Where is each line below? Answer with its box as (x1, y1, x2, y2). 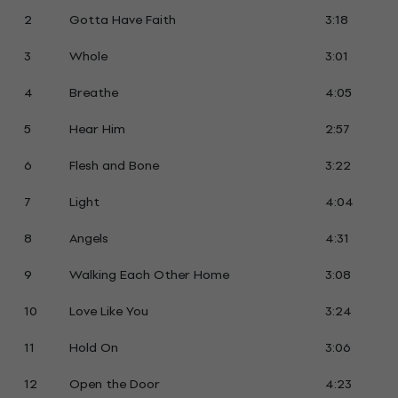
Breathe (68, 83, 118, 103)
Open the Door (68, 374, 160, 394)
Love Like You (68, 301, 148, 322)
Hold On (68, 338, 118, 358)
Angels (68, 228, 108, 249)
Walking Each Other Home (68, 265, 229, 285)
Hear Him (68, 119, 125, 139)
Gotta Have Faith (68, 10, 176, 30)
